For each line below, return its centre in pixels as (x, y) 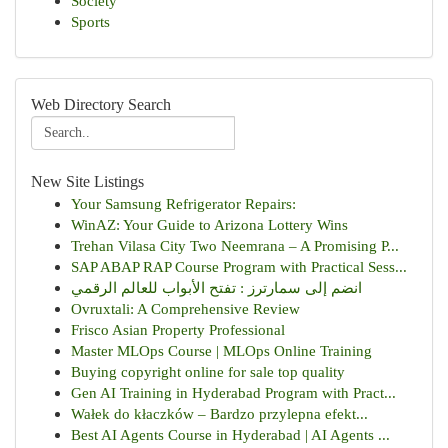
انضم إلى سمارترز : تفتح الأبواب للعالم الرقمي (216, 287)
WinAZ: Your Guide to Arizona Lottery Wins (209, 224)
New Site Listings (87, 181)
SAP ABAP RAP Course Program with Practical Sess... (239, 266)
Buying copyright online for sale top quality (208, 371)
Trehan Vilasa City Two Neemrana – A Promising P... (235, 245)
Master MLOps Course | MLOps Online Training (221, 350)
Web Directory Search (101, 104)
